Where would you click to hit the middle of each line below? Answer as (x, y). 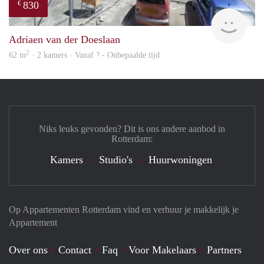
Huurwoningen (180, 159)
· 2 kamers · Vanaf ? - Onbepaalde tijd (95, 55)
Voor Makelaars (162, 250)
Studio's (115, 159)
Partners (224, 250)
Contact (75, 250)
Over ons (28, 250)
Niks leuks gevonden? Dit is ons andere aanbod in (132, 128)
